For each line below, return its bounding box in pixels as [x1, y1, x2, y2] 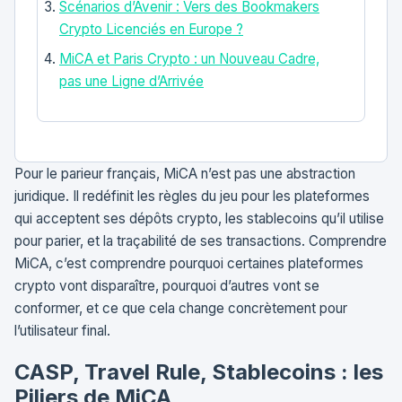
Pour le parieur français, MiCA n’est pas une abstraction [14, 164, 355, 182]
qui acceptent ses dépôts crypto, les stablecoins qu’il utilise [14, 209, 384, 227]
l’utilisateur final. [14, 321, 110, 339]
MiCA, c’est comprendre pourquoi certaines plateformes [14, 254, 363, 272]
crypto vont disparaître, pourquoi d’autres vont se [14, 276, 319, 294]
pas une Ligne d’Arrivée [59, 72, 204, 90]
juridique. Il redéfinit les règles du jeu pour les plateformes [14, 187, 370, 205]
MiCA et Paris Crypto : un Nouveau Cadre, [59, 49, 319, 67]
